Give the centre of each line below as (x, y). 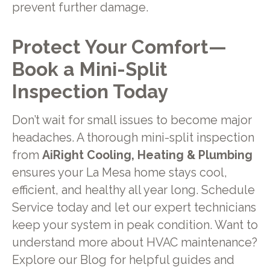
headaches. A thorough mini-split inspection (133, 138)
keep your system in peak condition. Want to (135, 225)
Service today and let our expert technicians (134, 208)
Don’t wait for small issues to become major (132, 121)
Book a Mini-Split (89, 69)
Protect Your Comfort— (119, 46)
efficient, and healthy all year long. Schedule (133, 190)
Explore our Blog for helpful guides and (123, 260)
